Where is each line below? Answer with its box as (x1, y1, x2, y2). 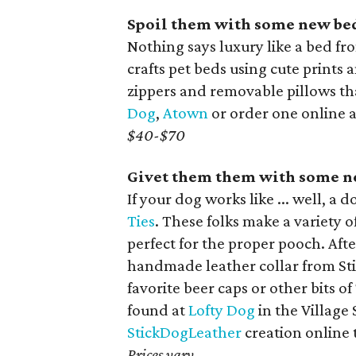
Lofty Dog (188, 300, 255, 319)
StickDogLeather (127, 323, 242, 342)
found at (127, 300, 188, 319)
